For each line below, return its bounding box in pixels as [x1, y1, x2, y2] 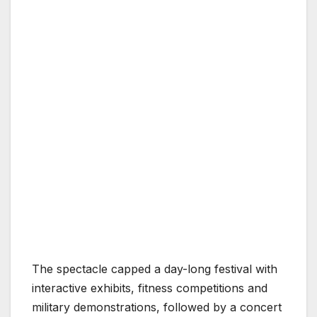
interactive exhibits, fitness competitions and [32, 281, 267, 296]
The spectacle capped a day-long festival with [32, 262, 277, 277]
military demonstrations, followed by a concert [32, 300, 282, 315]
